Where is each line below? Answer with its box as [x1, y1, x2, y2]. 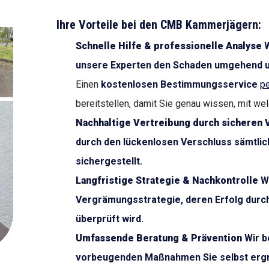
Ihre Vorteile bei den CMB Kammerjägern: [56, 17, 261, 32]
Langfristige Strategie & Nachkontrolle [76, 175, 258, 186]
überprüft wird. [76, 213, 144, 225]
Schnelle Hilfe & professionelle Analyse [76, 40, 262, 52]
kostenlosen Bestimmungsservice [101, 79, 258, 90]
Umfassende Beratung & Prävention [76, 232, 242, 244]
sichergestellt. [76, 156, 142, 167]
